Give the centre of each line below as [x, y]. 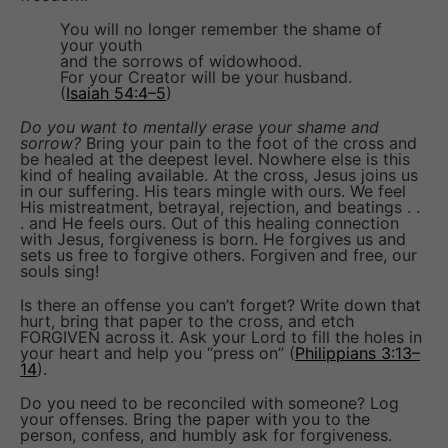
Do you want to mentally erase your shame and [199, 127]
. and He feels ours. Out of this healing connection [209, 223]
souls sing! [59, 271]
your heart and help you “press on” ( [157, 353]
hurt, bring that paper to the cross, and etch [187, 321]
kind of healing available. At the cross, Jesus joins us [219, 175]
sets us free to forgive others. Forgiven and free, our [218, 255]
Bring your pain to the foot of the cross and [249, 143]
